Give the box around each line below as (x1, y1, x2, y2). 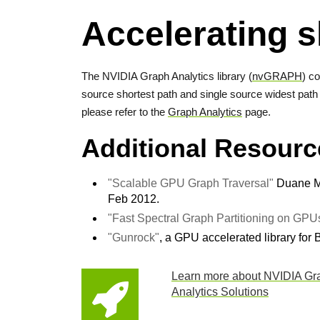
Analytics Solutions (171, 286, 269, 298)
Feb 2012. (108, 193, 159, 205)
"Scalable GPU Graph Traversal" (108, 177, 274, 189)
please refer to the (81, 106, 168, 118)
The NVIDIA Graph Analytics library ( (81, 70, 252, 82)
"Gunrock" (108, 231, 159, 244)
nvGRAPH (252, 70, 302, 82)
